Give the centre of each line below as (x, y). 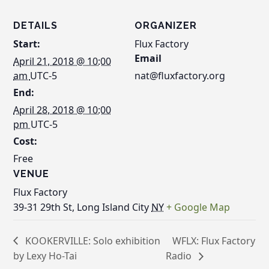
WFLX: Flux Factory (213, 240)
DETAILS (36, 25)
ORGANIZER (166, 25)
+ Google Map (198, 207)
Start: (27, 44)
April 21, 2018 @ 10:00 (62, 61)
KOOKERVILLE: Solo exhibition (92, 240)
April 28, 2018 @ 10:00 (62, 110)
